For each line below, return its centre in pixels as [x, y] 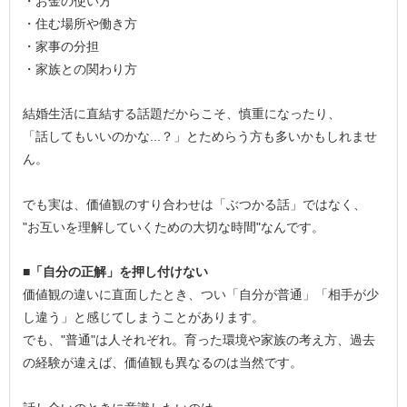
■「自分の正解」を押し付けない [116, 272]
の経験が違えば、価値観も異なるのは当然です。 [163, 363]
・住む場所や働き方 [80, 23]
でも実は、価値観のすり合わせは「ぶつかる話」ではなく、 [195, 204]
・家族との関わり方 [80, 69]
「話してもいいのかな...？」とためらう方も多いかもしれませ [200, 137]
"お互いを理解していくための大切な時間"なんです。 [174, 227]
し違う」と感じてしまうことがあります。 [144, 318]
